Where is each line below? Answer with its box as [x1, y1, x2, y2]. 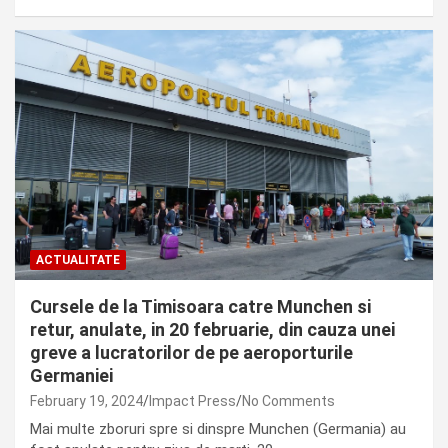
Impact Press [149, 393, 236, 410]
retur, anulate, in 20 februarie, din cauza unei [30, 319, 395, 341]
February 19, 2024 [30, 393, 143, 410]
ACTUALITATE [36, 253, 120, 268]
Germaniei [30, 365, 113, 387]
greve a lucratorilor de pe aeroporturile [30, 342, 353, 364]
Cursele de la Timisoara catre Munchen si [30, 296, 371, 318]
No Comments [242, 393, 335, 410]
